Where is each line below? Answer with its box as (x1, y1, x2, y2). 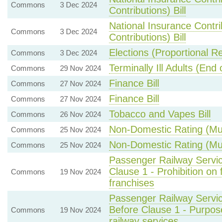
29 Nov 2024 (59, 64, 101, 72)
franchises (109, 177, 154, 188)
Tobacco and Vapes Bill (109, 109, 211, 119)
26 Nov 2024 (59, 110, 101, 118)
